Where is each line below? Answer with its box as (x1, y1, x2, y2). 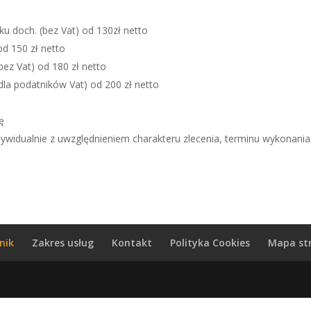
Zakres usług (32, 236, 94, 249)
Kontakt (112, 236, 153, 249)
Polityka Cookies (170, 236, 251, 249)
